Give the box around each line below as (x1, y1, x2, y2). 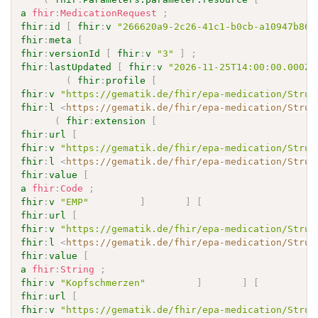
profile (106, 75, 146, 86)
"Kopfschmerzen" (60, 277, 146, 288)
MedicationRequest (60, 7, 158, 18)
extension (94, 115, 146, 126)
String (60, 263, 95, 275)
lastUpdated (49, 61, 112, 72)
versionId (49, 48, 101, 59)
